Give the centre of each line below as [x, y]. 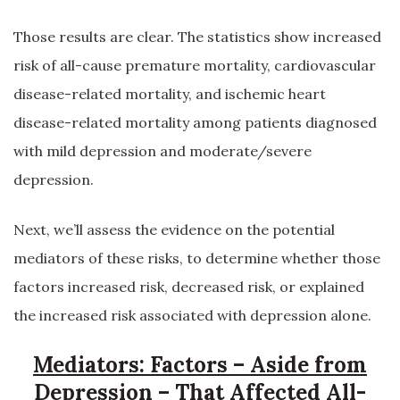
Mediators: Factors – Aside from [200, 365]
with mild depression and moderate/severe [162, 151]
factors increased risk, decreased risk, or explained [189, 287]
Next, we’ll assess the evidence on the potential [174, 229]
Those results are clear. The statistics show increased [197, 37]
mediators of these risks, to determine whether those [197, 258]
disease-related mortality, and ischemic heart [170, 94]
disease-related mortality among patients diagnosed [195, 122]
